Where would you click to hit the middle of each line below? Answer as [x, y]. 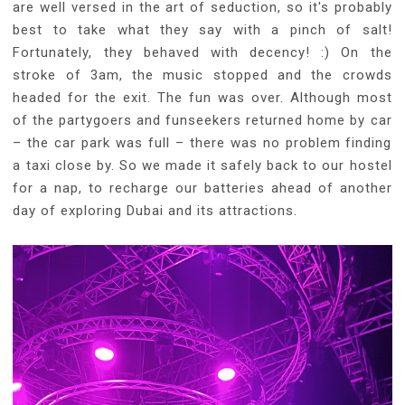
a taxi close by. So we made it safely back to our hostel [202, 165]
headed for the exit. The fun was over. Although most [202, 97]
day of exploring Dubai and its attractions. [155, 210]
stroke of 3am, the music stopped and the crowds [202, 75]
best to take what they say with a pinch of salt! [202, 29]
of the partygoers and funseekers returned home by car [202, 120]
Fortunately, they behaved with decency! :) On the [202, 52]
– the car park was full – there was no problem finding [202, 142]
